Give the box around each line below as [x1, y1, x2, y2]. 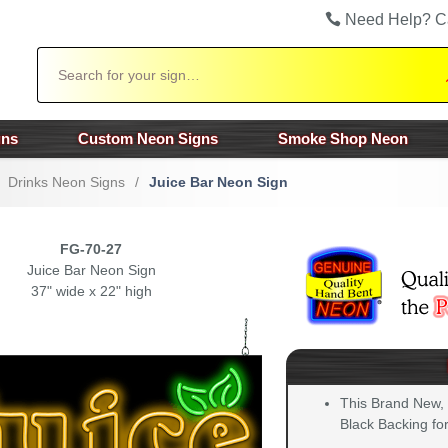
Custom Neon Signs [78, 130, 218, 147]
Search [35, 48, 81, 64]
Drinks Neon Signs [8, 174, 125, 190]
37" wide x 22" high [30, 283, 152, 299]
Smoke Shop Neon [278, 130, 408, 147]
